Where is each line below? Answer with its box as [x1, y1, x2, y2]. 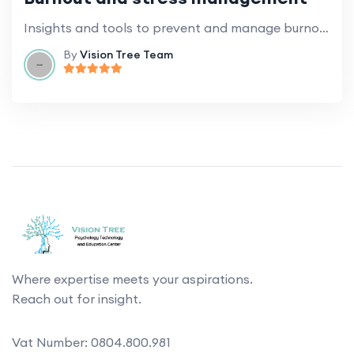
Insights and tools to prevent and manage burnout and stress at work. [319, 19, 329, 36]
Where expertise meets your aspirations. [12, 270, 253, 287]
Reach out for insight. [12, 290, 141, 307]
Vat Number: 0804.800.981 [12, 333, 171, 350]
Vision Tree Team [80, 47, 173, 62]
